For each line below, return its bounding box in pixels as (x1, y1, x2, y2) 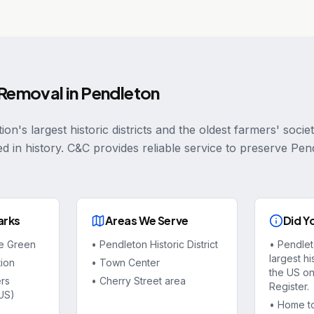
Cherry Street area (100, 275, 186, 287)
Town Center (100, 257, 161, 268)
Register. (268, 280, 309, 292)
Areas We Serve (105, 213, 189, 228)
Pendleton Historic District (100, 238, 219, 250)
